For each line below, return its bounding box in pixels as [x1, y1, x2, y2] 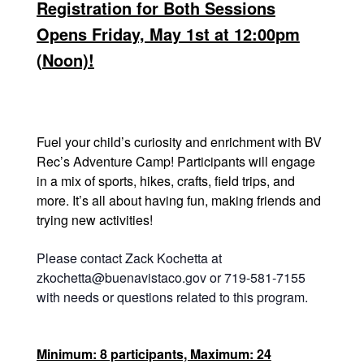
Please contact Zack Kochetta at [36, 249, 222, 267]
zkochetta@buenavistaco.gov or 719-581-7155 [36, 268, 305, 287]
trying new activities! [36, 210, 153, 229]
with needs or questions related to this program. [36, 288, 308, 306]
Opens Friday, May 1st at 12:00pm [36, 22, 300, 45]
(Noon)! [36, 48, 94, 71]
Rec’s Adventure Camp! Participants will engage [36, 152, 315, 171]
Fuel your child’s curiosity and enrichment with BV [36, 132, 322, 151]
